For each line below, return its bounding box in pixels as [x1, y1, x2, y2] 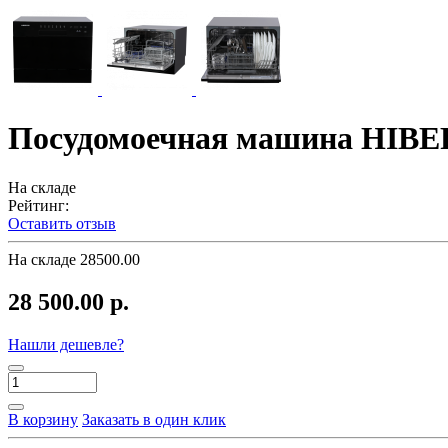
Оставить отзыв [8, 214, 116, 232]
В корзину [8, 410, 78, 428]
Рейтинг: [8, 196, 69, 214]
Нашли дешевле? [8, 335, 124, 353]
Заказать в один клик [82, 410, 226, 428]
